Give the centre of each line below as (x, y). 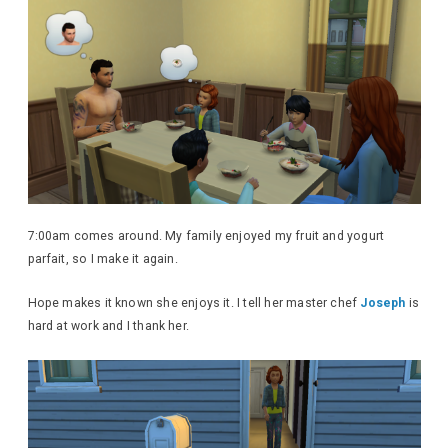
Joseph (383, 303)
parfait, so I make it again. (102, 259)
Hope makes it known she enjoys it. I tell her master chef (194, 303)
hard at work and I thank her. (108, 326)
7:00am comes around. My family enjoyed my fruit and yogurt (206, 236)
